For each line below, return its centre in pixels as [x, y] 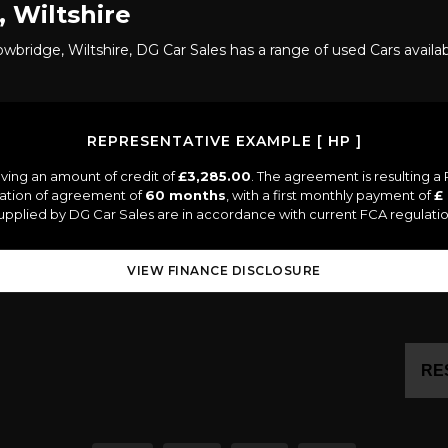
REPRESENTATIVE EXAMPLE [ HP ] [224, 141]
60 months [185, 195]
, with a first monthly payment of [330, 195]
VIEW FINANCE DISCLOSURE [224, 270]
